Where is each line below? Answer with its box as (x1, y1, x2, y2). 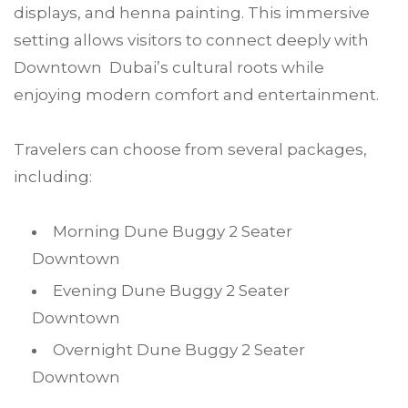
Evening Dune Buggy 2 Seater (53, 281, 290, 300)
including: (14, 168, 92, 186)
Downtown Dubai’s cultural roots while (14, 58, 324, 76)
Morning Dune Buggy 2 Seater (53, 222, 292, 240)
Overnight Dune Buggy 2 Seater (53, 341, 305, 359)
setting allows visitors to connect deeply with (14, 31, 369, 49)
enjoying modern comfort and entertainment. (14, 86, 379, 104)
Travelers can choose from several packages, (14, 140, 367, 158)
